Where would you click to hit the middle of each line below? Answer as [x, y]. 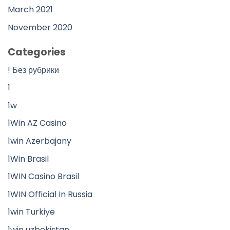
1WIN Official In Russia [50, 194]
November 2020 [40, 27]
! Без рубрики [33, 70]
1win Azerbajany [40, 141]
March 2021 [30, 10]
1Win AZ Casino [37, 123]
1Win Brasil [28, 159]
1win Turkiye [31, 212]
